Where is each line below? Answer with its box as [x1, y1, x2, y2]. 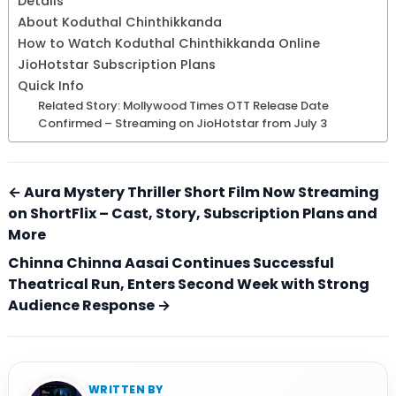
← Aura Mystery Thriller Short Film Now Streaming [8, 182, 379, 203]
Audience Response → [8, 295, 171, 316]
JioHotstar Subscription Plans [18, 56, 216, 74]
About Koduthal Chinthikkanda [18, 13, 222, 32]
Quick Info [18, 77, 84, 95]
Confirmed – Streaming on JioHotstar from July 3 [37, 115, 327, 133]
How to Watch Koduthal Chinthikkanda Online [18, 34, 320, 53]
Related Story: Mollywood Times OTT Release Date [37, 97, 329, 115]
